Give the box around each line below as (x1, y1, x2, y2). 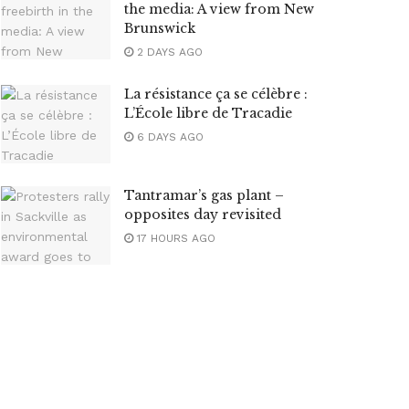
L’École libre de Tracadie (124, 105, 292, 121)
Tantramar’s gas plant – (124, 186, 284, 204)
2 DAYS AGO (133, 46, 203, 58)
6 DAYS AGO (133, 131, 204, 143)
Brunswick (124, 20, 195, 37)
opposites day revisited (124, 205, 281, 223)
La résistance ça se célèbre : (124, 86, 308, 102)
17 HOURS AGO (133, 231, 215, 245)
